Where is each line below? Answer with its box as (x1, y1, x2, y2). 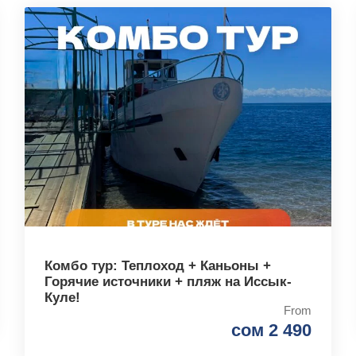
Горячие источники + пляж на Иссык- (44, 274, 292, 290)
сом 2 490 (231, 320, 312, 341)
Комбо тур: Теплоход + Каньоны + (44, 258, 271, 274)
